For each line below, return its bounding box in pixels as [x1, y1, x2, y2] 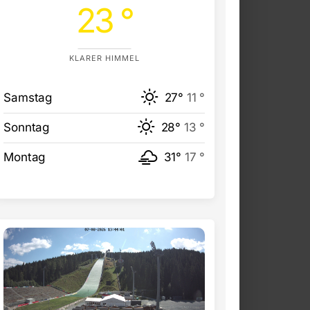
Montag [3, 149, 46, 164]
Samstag [3, 90, 52, 104]
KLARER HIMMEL [69, 53, 140, 63]
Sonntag [3, 120, 49, 134]
